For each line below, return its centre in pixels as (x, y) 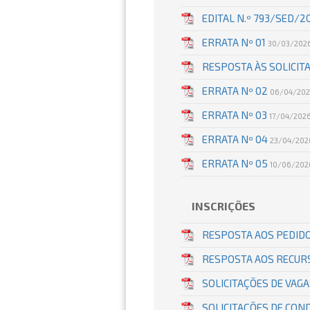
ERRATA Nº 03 (236, 115)
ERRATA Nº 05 (236, 163)
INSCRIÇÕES (224, 206)
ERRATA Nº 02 (236, 91)
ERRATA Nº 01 (235, 42)
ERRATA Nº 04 (236, 139)
